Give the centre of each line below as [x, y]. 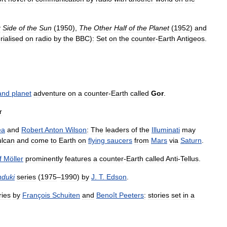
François [36, 195]
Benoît [107, 195]
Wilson [76, 130]
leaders [117, 130]
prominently [44, 159]
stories [159, 195]
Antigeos [191, 39]
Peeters [131, 195]
